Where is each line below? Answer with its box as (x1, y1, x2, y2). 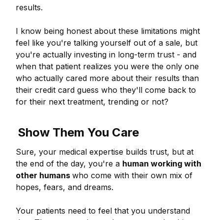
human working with (122, 159, 201, 168)
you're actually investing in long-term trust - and (16, 50, 196, 59)
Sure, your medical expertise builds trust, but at (16, 147, 193, 157)
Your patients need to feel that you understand (16, 206, 190, 216)
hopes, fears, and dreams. (16, 182, 116, 192)
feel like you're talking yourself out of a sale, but (16, 38, 197, 48)
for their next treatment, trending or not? (16, 97, 171, 107)
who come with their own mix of (72, 170, 192, 180)
